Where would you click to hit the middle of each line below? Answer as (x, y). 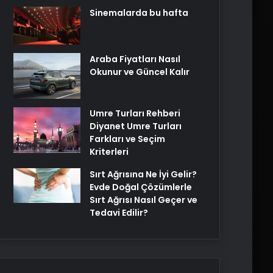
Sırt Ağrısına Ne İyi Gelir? (143, 175)
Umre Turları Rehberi (135, 114)
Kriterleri (109, 152)
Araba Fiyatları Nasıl (135, 59)
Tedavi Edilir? (119, 213)
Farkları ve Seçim (127, 139)
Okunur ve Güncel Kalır (140, 72)
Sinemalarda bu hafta (139, 13)
